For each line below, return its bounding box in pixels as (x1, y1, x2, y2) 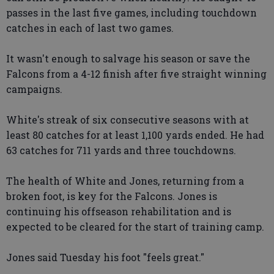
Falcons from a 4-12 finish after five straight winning (6, 67, 267, 80)
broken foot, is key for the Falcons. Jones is (6, 189, 217, 202)
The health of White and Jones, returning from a (6, 174, 244, 187)
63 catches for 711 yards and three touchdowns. (6, 143, 236, 157)
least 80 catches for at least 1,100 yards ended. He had (6, 128, 264, 141)
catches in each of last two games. (6, 21, 174, 34)
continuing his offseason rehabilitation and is (6, 204, 231, 218)
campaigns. (6, 82, 62, 95)
